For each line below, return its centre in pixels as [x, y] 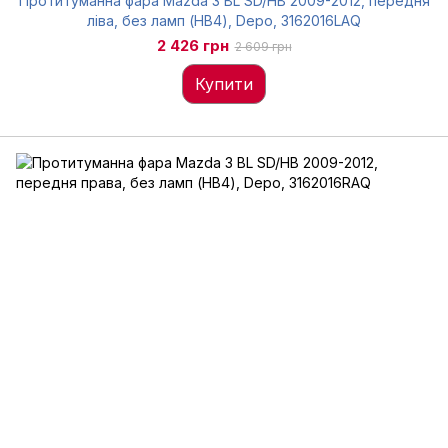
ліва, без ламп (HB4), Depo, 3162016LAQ [224, 20]
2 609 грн [263, 46]
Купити [224, 84]
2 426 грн [192, 45]
